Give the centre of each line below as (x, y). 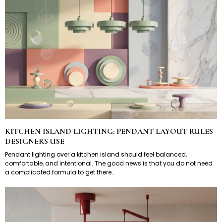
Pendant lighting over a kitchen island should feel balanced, (96, 154)
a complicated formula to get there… (60, 172)
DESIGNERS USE (35, 141)
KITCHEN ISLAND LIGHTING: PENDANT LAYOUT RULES (109, 131)
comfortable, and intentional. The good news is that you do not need (109, 163)
